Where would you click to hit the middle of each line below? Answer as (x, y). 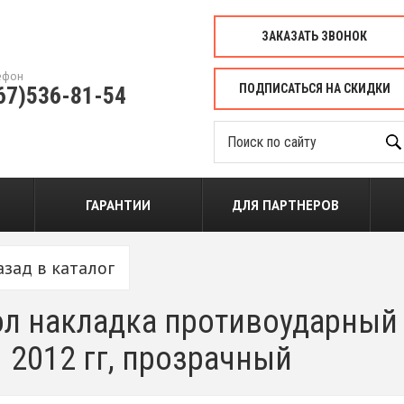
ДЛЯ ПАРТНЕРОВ (285, 205)
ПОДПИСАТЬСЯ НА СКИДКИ (314, 88)
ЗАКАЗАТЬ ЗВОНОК (315, 36)
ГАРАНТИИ (119, 205)
